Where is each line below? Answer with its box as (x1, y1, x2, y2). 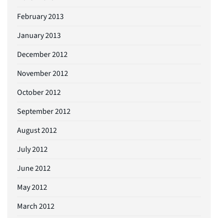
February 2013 (17, 11, 64, 22)
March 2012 (17, 200, 54, 212)
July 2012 (17, 144, 48, 155)
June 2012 (17, 163, 51, 174)
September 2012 (17, 106, 71, 117)
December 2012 (17, 49, 68, 60)
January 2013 (17, 30, 61, 41)
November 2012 (17, 68, 68, 79)
